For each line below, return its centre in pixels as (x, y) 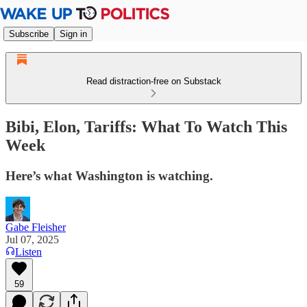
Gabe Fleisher (36, 227)
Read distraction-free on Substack (153, 81)
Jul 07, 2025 (32, 239)
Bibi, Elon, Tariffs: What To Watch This (146, 126)
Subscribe (29, 34)
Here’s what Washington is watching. (109, 175)
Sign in (73, 34)
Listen (28, 251)
